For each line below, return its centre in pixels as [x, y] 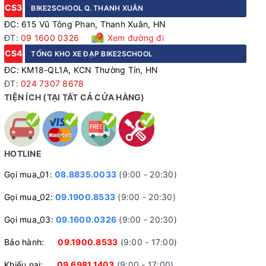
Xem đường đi [134, 38]
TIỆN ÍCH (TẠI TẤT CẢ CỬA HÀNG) [75, 97]
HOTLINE [23, 154]
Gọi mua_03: [30, 220]
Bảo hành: [31, 242]
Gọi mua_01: [29, 175]
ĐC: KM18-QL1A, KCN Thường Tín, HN [81, 70]
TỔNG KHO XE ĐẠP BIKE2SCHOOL [92, 54]
